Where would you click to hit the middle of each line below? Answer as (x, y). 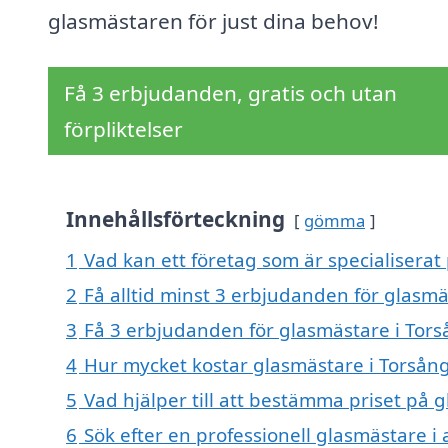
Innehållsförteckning (175, 219)
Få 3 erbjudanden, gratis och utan (230, 93)
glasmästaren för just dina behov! (213, 21)
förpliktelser (123, 129)
